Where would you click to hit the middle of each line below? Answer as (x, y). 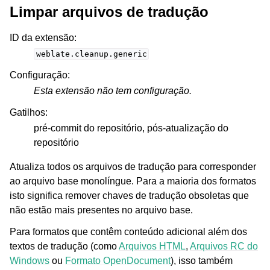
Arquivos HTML (152, 246)
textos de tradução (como (64, 246)
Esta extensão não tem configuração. (113, 91)
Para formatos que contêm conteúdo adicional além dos (128, 232)
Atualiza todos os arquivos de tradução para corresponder (133, 167)
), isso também (202, 261)
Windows (30, 261)
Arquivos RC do (224, 246)
